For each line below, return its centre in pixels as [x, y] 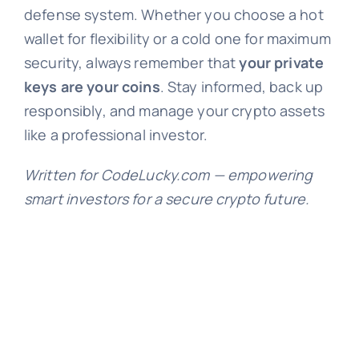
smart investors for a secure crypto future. [167, 199]
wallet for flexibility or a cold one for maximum [177, 39]
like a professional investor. [116, 135]
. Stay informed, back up [242, 87]
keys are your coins [92, 87]
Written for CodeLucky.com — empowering [168, 175]
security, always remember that [131, 63]
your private [282, 63]
